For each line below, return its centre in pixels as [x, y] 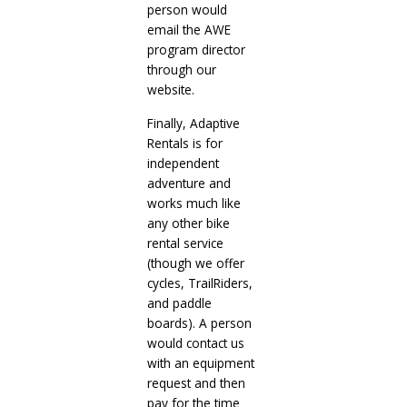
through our [181, 69]
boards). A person [199, 323]
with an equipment [200, 362]
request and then [196, 382]
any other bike [188, 223]
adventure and [189, 183]
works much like [194, 203]
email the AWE [189, 29]
